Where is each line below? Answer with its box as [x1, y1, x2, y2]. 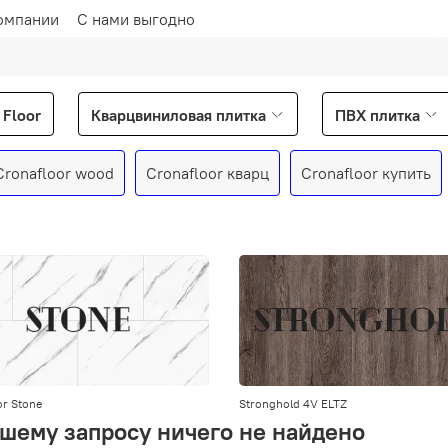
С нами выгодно [77, 8, 195, 29]
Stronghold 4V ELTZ [239, 395, 347, 411]
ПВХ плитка [335, 105, 421, 126]
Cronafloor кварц [146, 162, 269, 183]
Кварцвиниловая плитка [91, 105, 266, 126]
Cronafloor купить [301, 162, 431, 183]
